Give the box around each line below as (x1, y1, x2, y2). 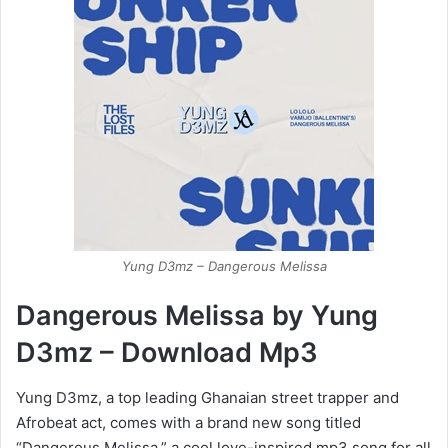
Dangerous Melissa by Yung (16, 299, 378, 333)
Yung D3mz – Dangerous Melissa (121, 258, 327, 275)
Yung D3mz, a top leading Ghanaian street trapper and (16, 387, 399, 407)
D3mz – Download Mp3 (16, 336, 318, 370)
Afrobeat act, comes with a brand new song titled (16, 412, 361, 432)
